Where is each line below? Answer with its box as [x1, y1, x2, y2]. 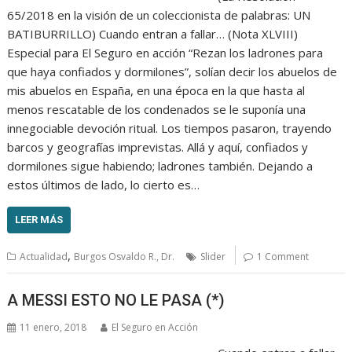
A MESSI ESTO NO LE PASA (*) [7, 290, 225, 310]
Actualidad [20, 250, 68, 264]
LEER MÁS [15, 214, 64, 226]
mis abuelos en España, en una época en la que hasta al [7, 82, 306, 99]
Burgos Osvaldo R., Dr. [74, 250, 175, 264]
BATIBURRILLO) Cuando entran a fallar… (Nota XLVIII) [7, 26, 299, 42]
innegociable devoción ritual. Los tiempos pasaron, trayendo [7, 120, 332, 137]
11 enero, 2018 [20, 320, 87, 334]
